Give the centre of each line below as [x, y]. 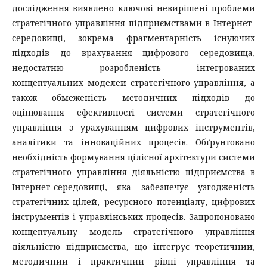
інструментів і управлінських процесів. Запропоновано [133, 216]
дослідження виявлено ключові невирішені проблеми [133, 8]
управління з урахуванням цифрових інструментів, [133, 127]
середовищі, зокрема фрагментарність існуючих [133, 38]
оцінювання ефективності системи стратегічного [133, 112]
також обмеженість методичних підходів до [133, 97]
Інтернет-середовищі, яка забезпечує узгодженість [133, 187]
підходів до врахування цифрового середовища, [133, 52]
